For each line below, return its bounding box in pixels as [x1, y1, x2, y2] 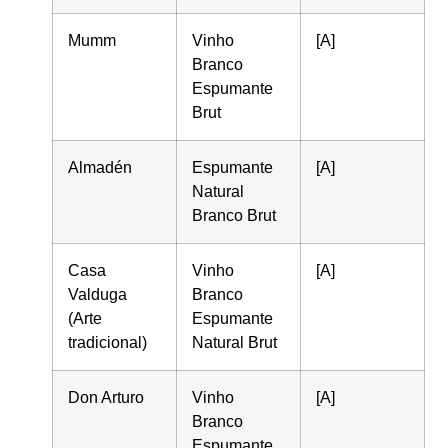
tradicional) [68, 333, 148, 351]
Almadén [68, 158, 133, 176]
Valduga [68, 285, 128, 303]
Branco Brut [192, 206, 277, 224]
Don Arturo [68, 388, 145, 406]
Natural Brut [192, 333, 278, 351]
